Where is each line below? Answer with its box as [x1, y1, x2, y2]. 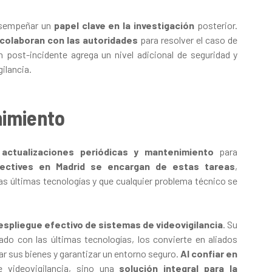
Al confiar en [180, 247, 238, 259]
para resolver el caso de [138, 33, 238, 46]
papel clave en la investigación [53, 19, 195, 31]
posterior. [194, 19, 238, 31]
